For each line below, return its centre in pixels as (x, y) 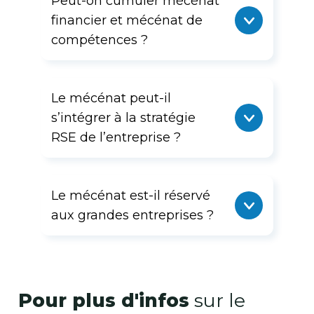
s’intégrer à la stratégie (123, 118)
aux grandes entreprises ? (132, 215)
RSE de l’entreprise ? (116, 137)
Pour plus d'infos (104, 300)
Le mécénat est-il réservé (130, 196)
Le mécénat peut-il (111, 98)
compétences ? (99, 40)
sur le (217, 300)
